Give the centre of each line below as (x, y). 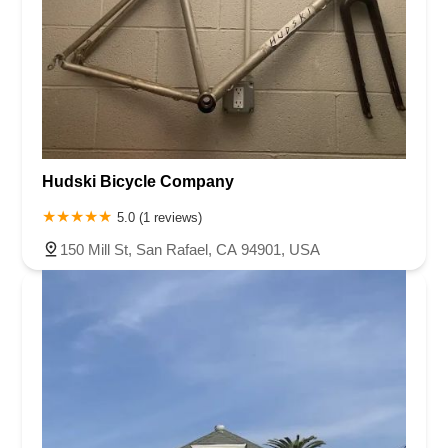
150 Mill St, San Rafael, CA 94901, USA (190, 250)
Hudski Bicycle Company (138, 182)
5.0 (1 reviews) (159, 218)
